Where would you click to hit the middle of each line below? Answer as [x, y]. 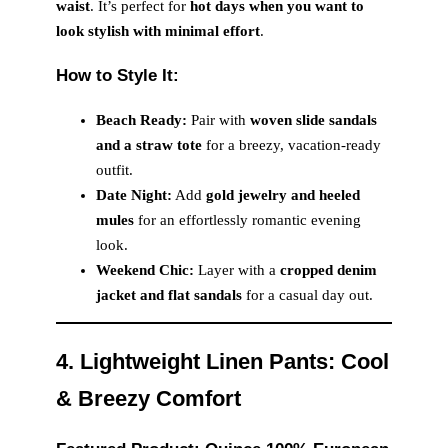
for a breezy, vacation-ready [291, 144]
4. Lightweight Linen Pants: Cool [222, 361]
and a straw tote [149, 144]
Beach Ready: [141, 119]
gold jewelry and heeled [283, 194]
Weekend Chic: [145, 269]
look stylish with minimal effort [158, 30]
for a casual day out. [307, 294]
